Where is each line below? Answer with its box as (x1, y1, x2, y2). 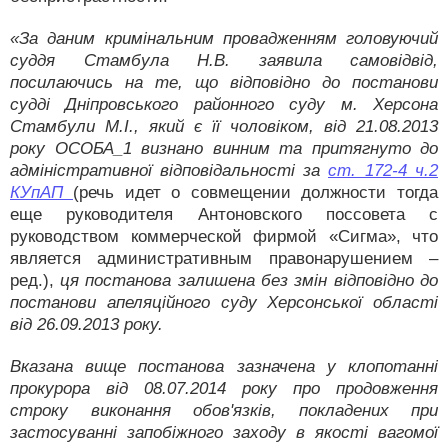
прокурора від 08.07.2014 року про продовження (10, 379, 438, 398)
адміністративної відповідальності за (10, 161, 328, 180)
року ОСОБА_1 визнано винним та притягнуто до (10, 139, 438, 158)
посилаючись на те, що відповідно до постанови (10, 73, 438, 92)
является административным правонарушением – (10, 249, 438, 268)
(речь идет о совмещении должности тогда (73, 183, 438, 202)
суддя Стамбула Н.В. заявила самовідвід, (10, 51, 438, 70)
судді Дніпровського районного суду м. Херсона (10, 95, 438, 114)
